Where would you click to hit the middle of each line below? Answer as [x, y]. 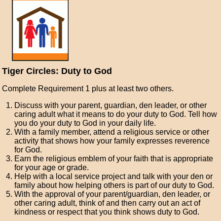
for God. [28, 150]
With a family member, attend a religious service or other [112, 132]
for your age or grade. [52, 167]
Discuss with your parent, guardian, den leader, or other [111, 105]
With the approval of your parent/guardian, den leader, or [112, 194]
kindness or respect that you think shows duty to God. [107, 212]
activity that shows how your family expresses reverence [112, 141]
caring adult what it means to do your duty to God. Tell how [116, 114]
